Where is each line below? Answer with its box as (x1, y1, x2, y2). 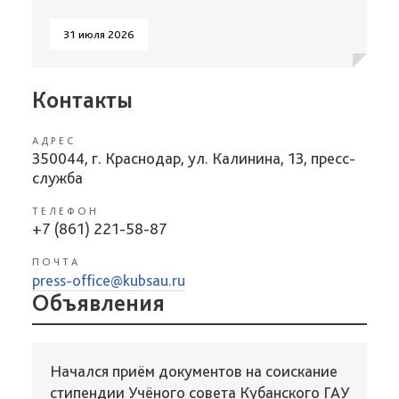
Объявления (32, 289, 165, 316)
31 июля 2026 (63, 28, 134, 41)
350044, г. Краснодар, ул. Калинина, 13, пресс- (32, 149, 355, 167)
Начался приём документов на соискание (50, 362, 338, 380)
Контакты (32, 85, 133, 113)
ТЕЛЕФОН (32, 205, 99, 217)
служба (32, 168, 83, 187)
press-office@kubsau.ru (32, 271, 185, 289)
